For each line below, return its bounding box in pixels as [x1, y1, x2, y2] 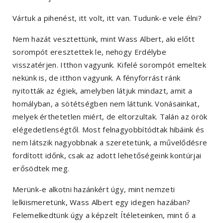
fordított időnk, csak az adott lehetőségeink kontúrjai [12, 150, 202, 161]
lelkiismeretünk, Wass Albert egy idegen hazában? [12, 197, 191, 208]
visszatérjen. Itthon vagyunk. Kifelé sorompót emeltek [12, 60, 206, 70]
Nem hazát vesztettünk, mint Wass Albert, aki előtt [12, 34, 195, 44]
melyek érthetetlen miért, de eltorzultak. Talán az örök [12, 111, 208, 122]
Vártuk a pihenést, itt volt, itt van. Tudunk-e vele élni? [12, 13, 202, 23]
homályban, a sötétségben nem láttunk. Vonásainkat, [12, 99, 200, 109]
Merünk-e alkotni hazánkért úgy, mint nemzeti [12, 184, 175, 195]
